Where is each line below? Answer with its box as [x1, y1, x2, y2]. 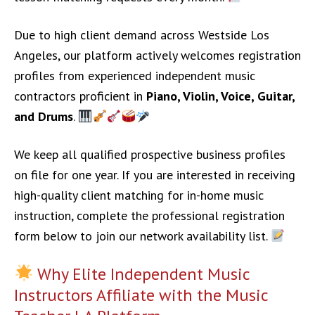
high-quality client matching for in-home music [14, 187, 264, 203]
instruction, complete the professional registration [14, 207, 285, 224]
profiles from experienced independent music [14, 67, 255, 84]
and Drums [14, 108, 73, 124]
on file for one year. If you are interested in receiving [14, 167, 295, 183]
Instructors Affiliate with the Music [14, 284, 268, 306]
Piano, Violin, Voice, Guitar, [146, 88, 295, 104]
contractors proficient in [14, 88, 146, 104]
